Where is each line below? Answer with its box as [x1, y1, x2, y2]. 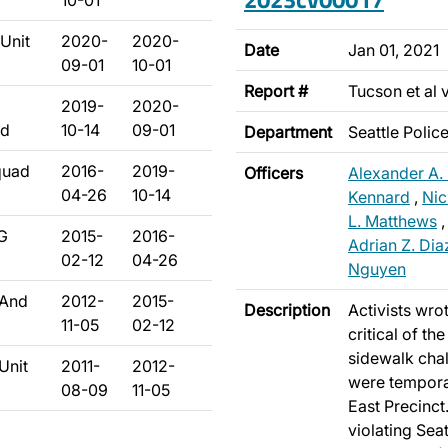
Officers [244, 163, 303, 183]
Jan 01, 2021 [348, 40, 439, 60]
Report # [244, 81, 308, 101]
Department [244, 122, 332, 142]
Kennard [348, 187, 410, 207]
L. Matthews [348, 211, 437, 231]
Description [244, 300, 330, 320]
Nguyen [348, 259, 406, 279]
